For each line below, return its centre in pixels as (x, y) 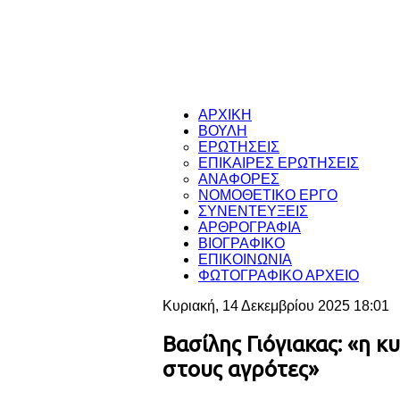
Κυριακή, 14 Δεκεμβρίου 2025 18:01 (276, 305)
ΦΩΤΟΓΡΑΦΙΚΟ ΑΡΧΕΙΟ (279, 275)
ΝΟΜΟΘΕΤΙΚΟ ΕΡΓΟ (268, 195)
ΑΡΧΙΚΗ (225, 114)
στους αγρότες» (241, 369)
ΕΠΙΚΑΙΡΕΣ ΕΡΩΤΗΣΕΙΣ (279, 162)
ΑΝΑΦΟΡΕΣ (239, 179)
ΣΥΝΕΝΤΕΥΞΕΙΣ (253, 211)
